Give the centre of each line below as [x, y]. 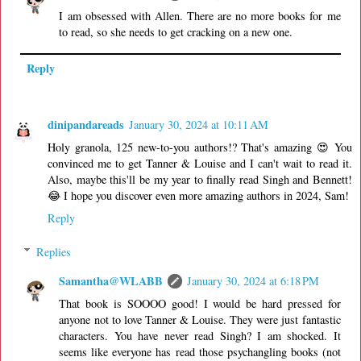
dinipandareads [86, 125]
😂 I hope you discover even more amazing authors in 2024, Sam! [198, 196]
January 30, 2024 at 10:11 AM [199, 125]
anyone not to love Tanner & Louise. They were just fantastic [200, 319]
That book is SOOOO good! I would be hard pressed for [200, 303]
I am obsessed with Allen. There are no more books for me [200, 15]
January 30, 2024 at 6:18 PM [253, 280]
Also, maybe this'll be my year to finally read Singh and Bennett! [200, 180]
